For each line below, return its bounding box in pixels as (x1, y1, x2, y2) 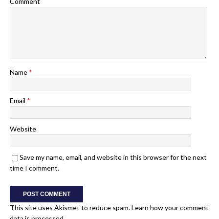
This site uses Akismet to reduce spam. (10, 203, 131, 212)
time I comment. (10, 164, 59, 173)
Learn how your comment (131, 203, 209, 212)
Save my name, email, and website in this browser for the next (20, 153, 207, 162)
